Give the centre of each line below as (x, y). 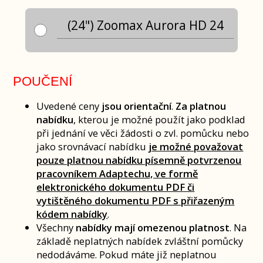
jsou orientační (137, 106)
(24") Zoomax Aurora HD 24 (145, 26)
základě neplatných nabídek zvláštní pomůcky (140, 241)
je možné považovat (196, 146)
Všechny (56, 227)
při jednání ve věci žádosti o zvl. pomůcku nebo (143, 133)
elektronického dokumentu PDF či (116, 187)
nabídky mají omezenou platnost (153, 227)
